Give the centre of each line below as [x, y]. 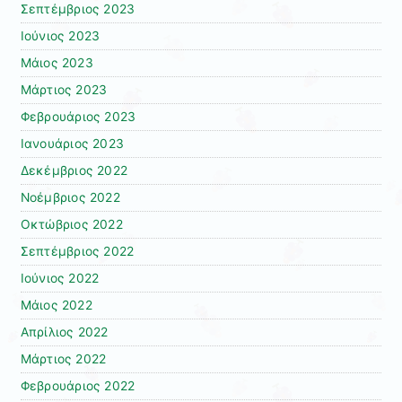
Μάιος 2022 [56, 305]
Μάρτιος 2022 [63, 358]
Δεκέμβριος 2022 [74, 170]
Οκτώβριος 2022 [71, 224]
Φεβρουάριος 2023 [78, 116]
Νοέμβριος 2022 [70, 197]
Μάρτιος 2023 [64, 89]
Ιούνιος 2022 [60, 278]
